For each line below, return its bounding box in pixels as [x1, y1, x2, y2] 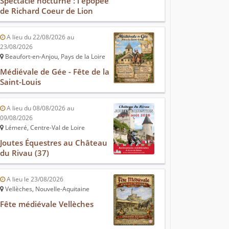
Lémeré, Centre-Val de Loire [4, 123, 85, 132]
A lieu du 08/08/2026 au [5, 104, 74, 113]
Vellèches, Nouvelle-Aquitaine [4, 185, 89, 194]
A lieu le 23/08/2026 [5, 175, 63, 184]
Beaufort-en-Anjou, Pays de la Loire [4, 52, 105, 61]
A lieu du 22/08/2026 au [5, 33, 74, 42]
